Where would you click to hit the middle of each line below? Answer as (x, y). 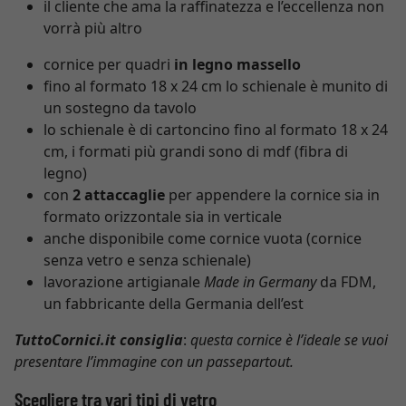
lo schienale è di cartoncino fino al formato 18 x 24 (216, 130)
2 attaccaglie (119, 195)
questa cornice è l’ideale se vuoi (289, 340)
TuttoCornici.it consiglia (99, 340)
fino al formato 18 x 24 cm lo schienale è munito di (216, 86)
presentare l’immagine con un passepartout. (154, 362)
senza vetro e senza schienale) (147, 260)
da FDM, (346, 282)
